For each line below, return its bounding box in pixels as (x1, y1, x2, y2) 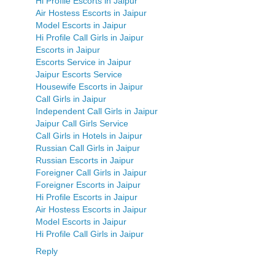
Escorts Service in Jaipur (36, 57, 131, 68)
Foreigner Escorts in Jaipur (36, 180, 141, 190)
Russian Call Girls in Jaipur (36, 143, 140, 153)
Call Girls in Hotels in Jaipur (36, 131, 142, 141)
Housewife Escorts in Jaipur (36, 82, 143, 92)
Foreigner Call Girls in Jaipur (36, 168, 147, 178)
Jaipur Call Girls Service (36, 118, 128, 129)
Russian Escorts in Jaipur (36, 155, 134, 166)
